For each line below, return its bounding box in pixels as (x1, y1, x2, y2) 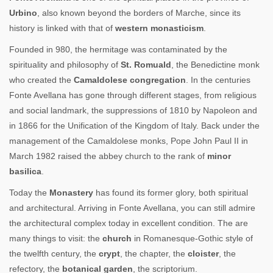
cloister (188, 249, 219, 258)
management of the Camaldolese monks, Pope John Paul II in (9, 136, 248, 146)
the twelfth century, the (9, 249, 99, 258)
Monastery (49, 188, 93, 197)
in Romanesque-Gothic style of (132, 233, 253, 243)
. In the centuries (186, 75, 250, 85)
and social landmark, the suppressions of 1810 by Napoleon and (9, 105, 257, 115)
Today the (9, 188, 49, 197)
